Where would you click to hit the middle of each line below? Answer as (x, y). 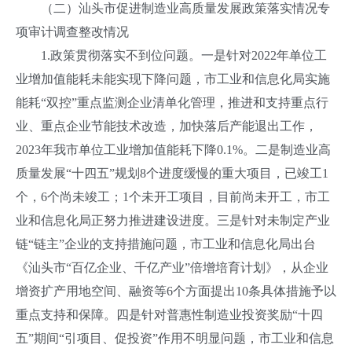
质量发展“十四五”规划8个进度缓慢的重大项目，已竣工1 (172, 173)
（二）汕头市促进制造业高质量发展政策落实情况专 (173, 8)
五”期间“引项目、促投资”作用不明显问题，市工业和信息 (175, 338)
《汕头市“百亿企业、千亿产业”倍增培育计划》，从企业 (172, 268)
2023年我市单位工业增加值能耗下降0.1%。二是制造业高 (173, 150)
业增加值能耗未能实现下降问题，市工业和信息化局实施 (173, 79)
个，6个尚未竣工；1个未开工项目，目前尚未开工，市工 (173, 197)
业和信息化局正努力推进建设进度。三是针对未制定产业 (173, 220)
